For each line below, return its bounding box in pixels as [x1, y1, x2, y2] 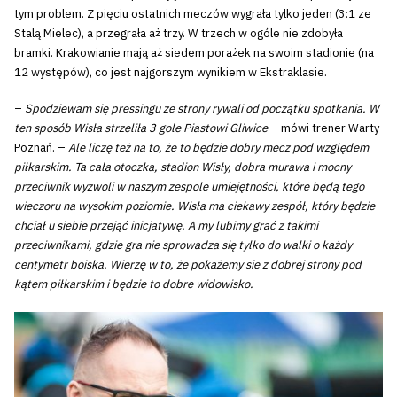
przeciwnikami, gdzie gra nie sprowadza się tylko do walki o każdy [14, 237, 352, 253]
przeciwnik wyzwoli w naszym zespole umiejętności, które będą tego [14, 179, 364, 195]
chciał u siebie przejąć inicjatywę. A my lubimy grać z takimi [14, 218, 318, 234]
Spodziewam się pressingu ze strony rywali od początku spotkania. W [25, 101, 379, 117]
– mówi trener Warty [268, 121, 379, 136]
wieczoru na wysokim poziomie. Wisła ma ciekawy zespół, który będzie [14, 198, 375, 214]
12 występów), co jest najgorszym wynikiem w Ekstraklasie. [14, 64, 327, 80]
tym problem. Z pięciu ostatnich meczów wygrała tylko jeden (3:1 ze [14, 5, 371, 21]
